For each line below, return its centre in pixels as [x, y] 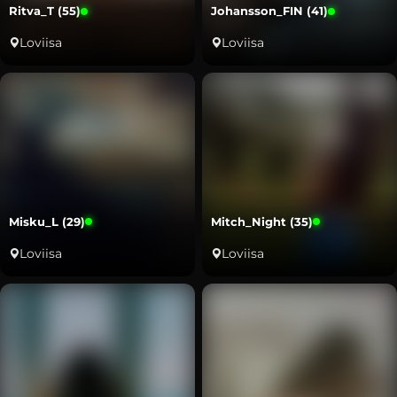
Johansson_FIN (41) [269, 11]
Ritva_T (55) [45, 11]
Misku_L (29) [47, 221]
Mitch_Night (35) [262, 221]
